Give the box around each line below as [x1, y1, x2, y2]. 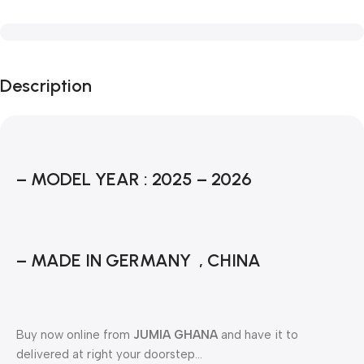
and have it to [218, 327, 298, 343]
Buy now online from [16, 327, 133, 343]
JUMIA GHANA [133, 327, 218, 343]
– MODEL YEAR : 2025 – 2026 [16, 168, 252, 191]
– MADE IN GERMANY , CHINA [16, 249, 261, 272]
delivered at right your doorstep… [16, 347, 202, 362]
